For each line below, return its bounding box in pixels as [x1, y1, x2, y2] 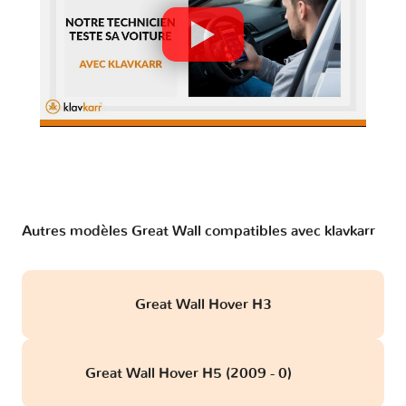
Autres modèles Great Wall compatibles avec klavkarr [22, 224, 375, 239]
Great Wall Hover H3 [134, 297, 272, 313]
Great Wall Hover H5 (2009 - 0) [84, 366, 295, 382]
